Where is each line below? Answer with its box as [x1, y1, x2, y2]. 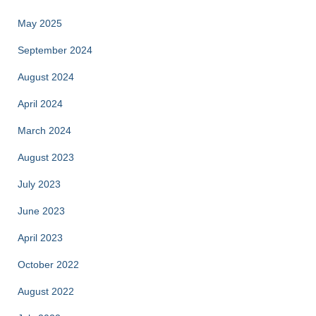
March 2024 [18, 125, 71, 136]
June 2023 [18, 205, 65, 217]
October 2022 [18, 259, 79, 270]
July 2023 [18, 178, 61, 190]
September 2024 [18, 44, 92, 56]
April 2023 [18, 232, 63, 243]
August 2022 [18, 286, 74, 297]
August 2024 [18, 71, 74, 83]
